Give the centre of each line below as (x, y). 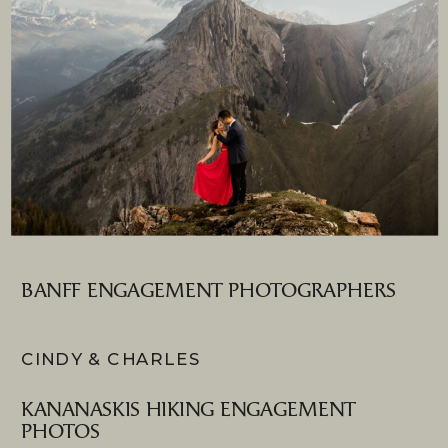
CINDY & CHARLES (111, 359)
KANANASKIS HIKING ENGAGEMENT (188, 410)
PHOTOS (60, 432)
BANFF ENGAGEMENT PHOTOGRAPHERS (209, 291)
